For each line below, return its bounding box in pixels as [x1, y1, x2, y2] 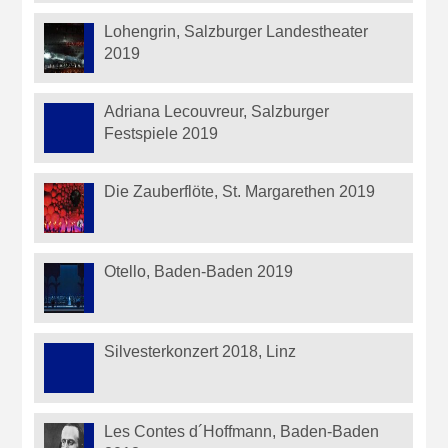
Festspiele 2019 [104, 125, 219, 143]
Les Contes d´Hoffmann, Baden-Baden [104, 423, 380, 441]
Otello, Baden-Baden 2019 [104, 263, 294, 281]
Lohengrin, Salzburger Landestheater [104, 23, 369, 41]
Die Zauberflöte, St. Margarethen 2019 [104, 183, 376, 201]
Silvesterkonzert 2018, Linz [104, 343, 297, 361]
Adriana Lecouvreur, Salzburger [104, 103, 330, 121]
